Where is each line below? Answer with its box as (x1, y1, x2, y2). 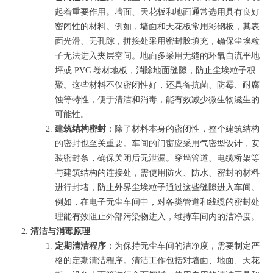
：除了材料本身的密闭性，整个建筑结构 (106, 124, 260, 133)
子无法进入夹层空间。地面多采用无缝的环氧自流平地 (55, 51, 260, 60)
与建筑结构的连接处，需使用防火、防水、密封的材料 (55, 168, 260, 177)
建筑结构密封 (55, 124, 106, 133)
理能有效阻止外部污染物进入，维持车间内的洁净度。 (55, 212, 260, 221)
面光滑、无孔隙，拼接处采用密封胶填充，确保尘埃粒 (55, 37, 260, 46)
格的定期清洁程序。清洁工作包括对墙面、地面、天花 (55, 256, 260, 265)
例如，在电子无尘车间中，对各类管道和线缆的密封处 (55, 197, 260, 207)
